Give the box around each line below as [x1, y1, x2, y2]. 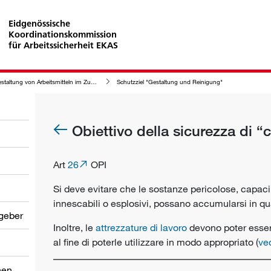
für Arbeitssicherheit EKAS [8, 40, 118, 50]
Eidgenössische [8, 18, 70, 28]
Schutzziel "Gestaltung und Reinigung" [117, 77, 223, 86]
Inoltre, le [53, 221, 96, 233]
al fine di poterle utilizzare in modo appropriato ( [53, 235, 258, 248]
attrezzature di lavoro [96, 221, 187, 233]
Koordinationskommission [8, 29, 117, 39]
